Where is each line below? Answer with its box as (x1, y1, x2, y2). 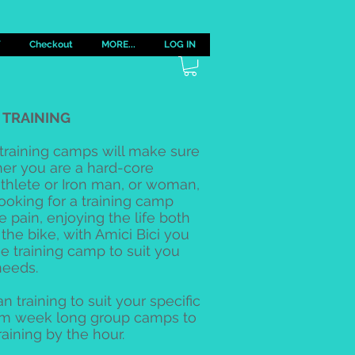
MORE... (101, 39, 136, 50)
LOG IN (164, 39, 196, 50)
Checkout (29, 39, 73, 50)
